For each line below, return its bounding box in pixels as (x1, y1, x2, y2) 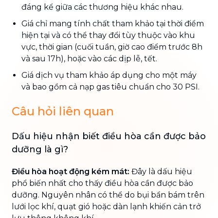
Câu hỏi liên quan (12, 104, 114, 118)
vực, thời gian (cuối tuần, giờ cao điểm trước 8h (21, 42, 202, 52)
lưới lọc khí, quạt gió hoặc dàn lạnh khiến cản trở (12, 201, 201, 211)
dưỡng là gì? (12, 144, 68, 155)
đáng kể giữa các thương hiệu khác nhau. (21, 2, 183, 12)
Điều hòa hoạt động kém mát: (12, 166, 129, 176)
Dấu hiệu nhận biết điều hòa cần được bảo (12, 130, 206, 142)
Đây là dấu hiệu (129, 166, 192, 176)
